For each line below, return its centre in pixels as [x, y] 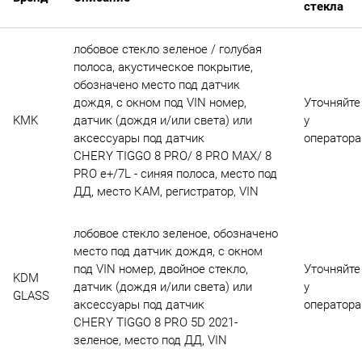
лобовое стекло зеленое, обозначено [175, 234]
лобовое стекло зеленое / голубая [167, 50]
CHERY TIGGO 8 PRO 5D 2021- [155, 323]
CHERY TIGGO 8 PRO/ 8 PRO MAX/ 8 [172, 156]
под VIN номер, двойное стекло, [160, 269]
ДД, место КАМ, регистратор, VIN [166, 192]
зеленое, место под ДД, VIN [150, 341]
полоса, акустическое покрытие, [163, 67]
